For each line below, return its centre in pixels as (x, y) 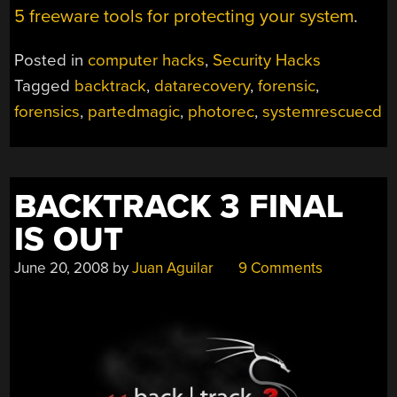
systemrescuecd (323, 111)
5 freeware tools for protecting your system (184, 17)
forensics (47, 111)
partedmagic (134, 111)
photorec (222, 111)
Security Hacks (267, 60)
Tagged (45, 86)
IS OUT (69, 239)
